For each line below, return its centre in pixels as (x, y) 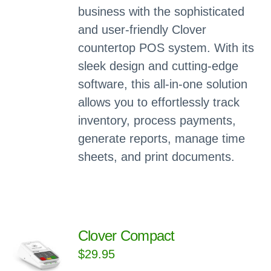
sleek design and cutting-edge (158, 66)
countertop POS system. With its (166, 48)
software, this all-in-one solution (162, 84)
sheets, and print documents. (156, 157)
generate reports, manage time (161, 139)
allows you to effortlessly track (158, 102)
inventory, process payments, (157, 120)
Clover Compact (126, 236)
